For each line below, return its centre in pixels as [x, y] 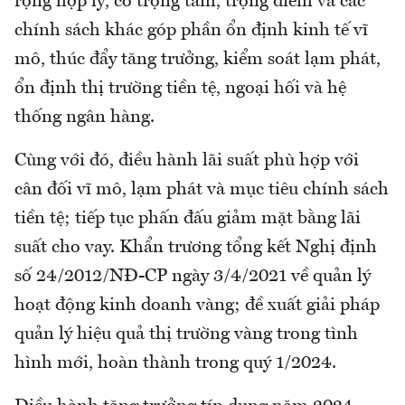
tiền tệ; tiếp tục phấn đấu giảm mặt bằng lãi [188, 219]
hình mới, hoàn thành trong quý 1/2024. [175, 364]
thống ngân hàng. [85, 118]
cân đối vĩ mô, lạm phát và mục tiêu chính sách [202, 190]
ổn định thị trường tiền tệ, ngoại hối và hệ [180, 89]
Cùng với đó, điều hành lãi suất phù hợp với [187, 161]
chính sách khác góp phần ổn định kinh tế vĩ [191, 31]
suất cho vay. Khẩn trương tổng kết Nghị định [196, 248]
